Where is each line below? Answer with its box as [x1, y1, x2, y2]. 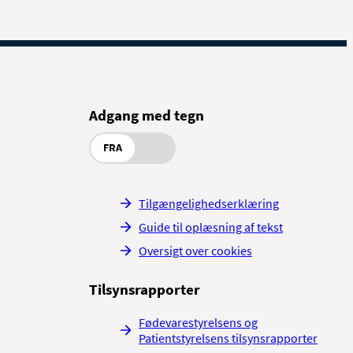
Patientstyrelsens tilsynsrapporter [139, 330, 318, 347]
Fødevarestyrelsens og [139, 314, 258, 331]
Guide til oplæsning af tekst [139, 219, 283, 236]
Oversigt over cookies [139, 243, 252, 259]
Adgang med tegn [89, 106, 204, 125]
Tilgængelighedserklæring [139, 195, 279, 212]
